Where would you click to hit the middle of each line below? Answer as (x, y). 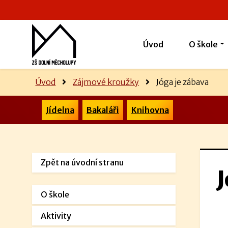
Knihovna (150, 110)
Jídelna (60, 110)
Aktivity (56, 216)
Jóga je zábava (182, 82)
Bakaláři (103, 110)
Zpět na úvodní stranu (82, 163)
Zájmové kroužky (106, 82)
